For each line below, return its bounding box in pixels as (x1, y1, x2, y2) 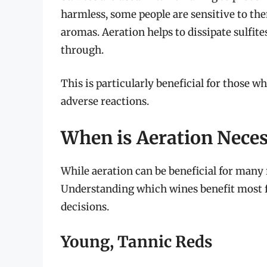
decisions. (61, 200, 109, 214)
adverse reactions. (61, 94, 149, 108)
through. (61, 44, 104, 57)
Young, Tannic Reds (61, 231, 212, 252)
